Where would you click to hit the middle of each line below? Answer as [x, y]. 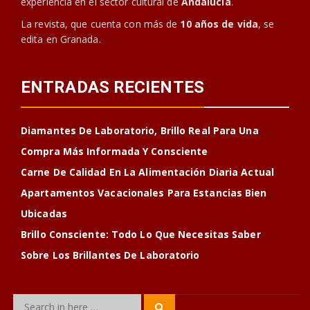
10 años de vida [219, 24]
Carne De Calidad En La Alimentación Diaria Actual [147, 172]
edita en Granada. [61, 39]
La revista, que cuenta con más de [101, 24]
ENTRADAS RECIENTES [112, 87]
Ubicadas [44, 213]
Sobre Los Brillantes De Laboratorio [110, 255]
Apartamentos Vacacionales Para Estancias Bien [144, 192]
